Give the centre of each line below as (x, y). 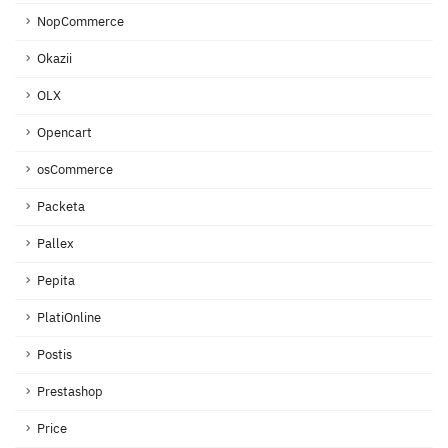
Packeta (61, 207)
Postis (54, 355)
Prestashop (70, 392)
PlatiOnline (69, 318)
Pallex (55, 244)
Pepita (56, 281)
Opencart (64, 133)
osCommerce (75, 170)
